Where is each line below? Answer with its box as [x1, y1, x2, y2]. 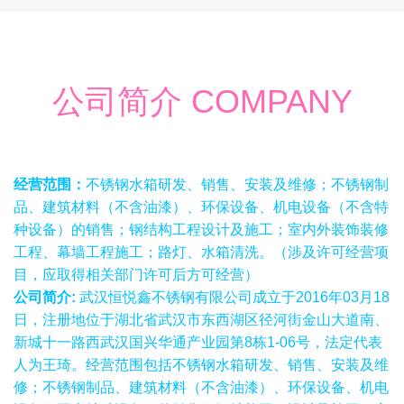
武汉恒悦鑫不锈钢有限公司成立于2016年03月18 [76, 289, 390, 305]
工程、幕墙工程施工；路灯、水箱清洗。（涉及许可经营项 [14, 244, 389, 260]
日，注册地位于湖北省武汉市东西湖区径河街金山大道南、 [14, 312, 389, 327]
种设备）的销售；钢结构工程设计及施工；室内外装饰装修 [14, 222, 389, 237]
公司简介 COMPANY [51, 83, 353, 120]
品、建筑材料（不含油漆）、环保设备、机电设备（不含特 [14, 199, 389, 215]
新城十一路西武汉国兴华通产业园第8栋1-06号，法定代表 [14, 335, 382, 350]
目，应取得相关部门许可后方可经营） [14, 267, 259, 282]
